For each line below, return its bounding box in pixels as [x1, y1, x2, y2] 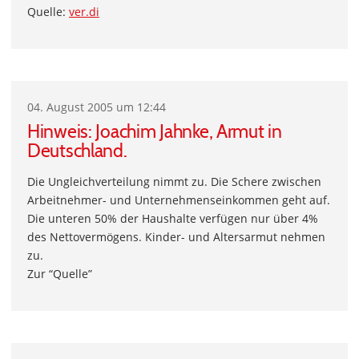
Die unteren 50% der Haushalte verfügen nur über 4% [27, 211, 318, 226]
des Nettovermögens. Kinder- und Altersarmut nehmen [27, 229, 325, 244]
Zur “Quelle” [27, 266, 92, 281]
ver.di [69, 4, 99, 19]
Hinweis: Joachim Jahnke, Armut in [27, 120, 282, 143]
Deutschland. [27, 139, 127, 162]
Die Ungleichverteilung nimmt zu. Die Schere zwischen [27, 174, 321, 189]
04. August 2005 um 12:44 [27, 99, 166, 115]
